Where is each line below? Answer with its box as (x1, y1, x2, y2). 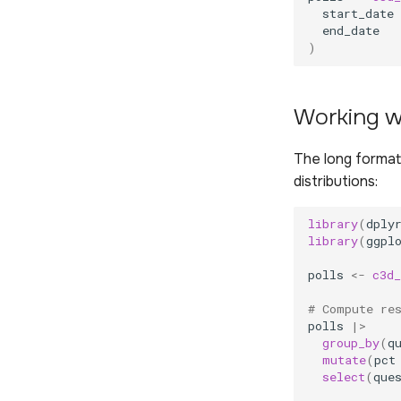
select (322, 369, 365, 386)
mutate (322, 352, 366, 369)
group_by (322, 335, 380, 352)
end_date (322, 22, 380, 39)
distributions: (294, 171, 378, 191)
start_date (322, 5, 394, 22)
